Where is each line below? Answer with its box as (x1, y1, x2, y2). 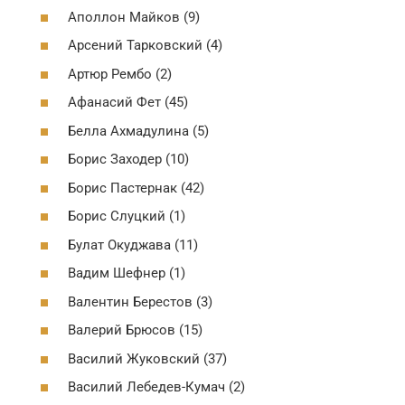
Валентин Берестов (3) (68, 293, 212, 310)
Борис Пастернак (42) (68, 179, 204, 196)
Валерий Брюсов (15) (68, 322, 202, 338)
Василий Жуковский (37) (68, 350, 227, 367)
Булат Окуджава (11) (68, 236, 198, 253)
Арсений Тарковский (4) (68, 37, 222, 53)
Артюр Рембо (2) (68, 65, 172, 82)
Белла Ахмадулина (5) (68, 122, 209, 139)
